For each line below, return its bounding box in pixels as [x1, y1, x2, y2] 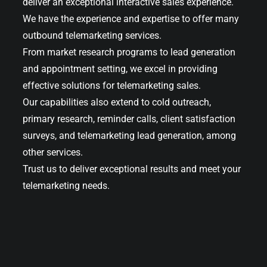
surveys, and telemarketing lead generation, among [23, 129, 236, 141]
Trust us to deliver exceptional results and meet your [23, 163, 241, 175]
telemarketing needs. [23, 179, 110, 191]
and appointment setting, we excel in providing [23, 63, 218, 74]
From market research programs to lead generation [23, 46, 235, 58]
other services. [23, 146, 83, 158]
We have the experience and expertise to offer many [23, 13, 239, 24]
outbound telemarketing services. [23, 29, 162, 41]
